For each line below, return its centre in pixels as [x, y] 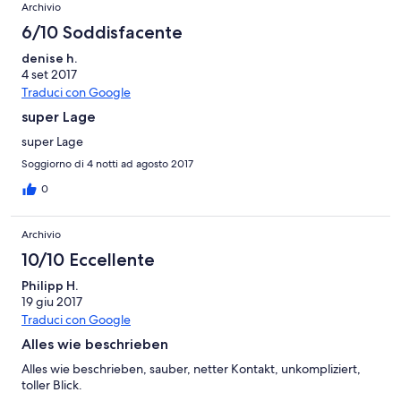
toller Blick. [52, 384]
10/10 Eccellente [88, 259]
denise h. [49, 58]
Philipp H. [50, 285]
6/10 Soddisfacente [102, 32]
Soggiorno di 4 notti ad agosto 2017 [107, 163]
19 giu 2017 [52, 301]
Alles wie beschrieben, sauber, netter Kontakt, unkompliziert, [191, 368]
